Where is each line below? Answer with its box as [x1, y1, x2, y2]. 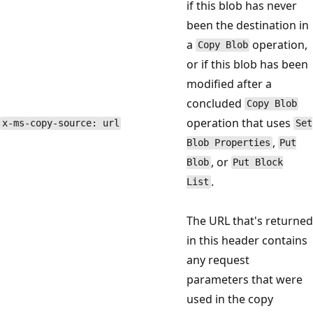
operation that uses [187, 115, 293, 131]
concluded [187, 95, 245, 111]
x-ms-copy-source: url [1, 117, 119, 129]
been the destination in [187, 17, 309, 33]
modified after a [187, 75, 272, 92]
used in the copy [187, 291, 273, 307]
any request [187, 252, 249, 268]
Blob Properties [187, 137, 270, 149]
